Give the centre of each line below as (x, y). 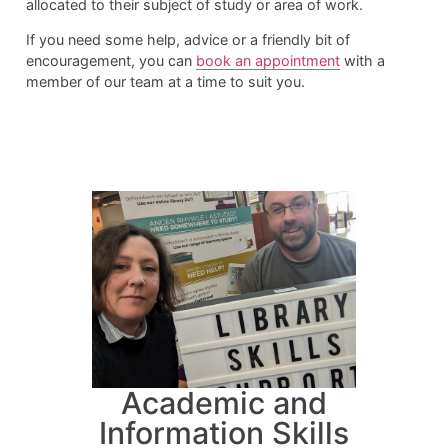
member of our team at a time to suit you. (165, 82)
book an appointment (267, 61)
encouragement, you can (110, 61)
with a (362, 61)
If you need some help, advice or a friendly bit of (187, 40)
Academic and (224, 403)
